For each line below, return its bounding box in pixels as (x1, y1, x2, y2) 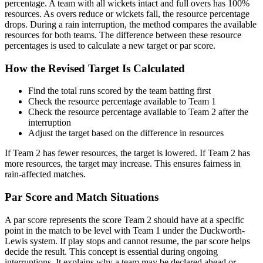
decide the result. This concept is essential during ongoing (5, 246, 218, 257)
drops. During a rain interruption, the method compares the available (5, 19, 257, 29)
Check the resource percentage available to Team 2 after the (28, 107, 248, 117)
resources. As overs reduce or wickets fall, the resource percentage (5, 8, 249, 19)
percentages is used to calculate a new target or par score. (5, 40, 215, 50)
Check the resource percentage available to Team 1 (28, 96, 216, 107)
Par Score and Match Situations (5, 191, 159, 204)
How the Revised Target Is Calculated (5, 62, 185, 75)
